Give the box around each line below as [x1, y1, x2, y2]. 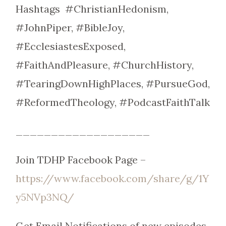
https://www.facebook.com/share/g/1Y [15, 172, 209, 185]
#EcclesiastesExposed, [15, 40, 126, 52]
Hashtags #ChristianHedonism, [15, 3, 168, 15]
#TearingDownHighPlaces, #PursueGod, [15, 77, 210, 90]
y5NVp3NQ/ [15, 191, 74, 203]
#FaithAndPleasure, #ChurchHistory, [15, 59, 194, 71]
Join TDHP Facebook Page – [15, 153, 146, 166]
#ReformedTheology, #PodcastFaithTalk [15, 96, 210, 108]
